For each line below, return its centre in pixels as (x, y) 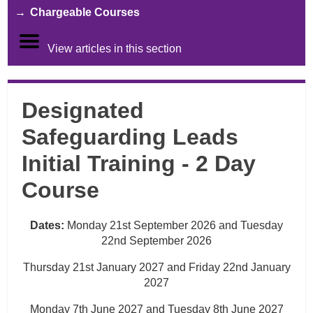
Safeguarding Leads (130, 137)
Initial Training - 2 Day (139, 163)
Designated (83, 110)
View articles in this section (115, 49)
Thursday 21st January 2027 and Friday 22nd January (156, 268)
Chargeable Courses (85, 12)
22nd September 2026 (156, 241)
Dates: (49, 226)
